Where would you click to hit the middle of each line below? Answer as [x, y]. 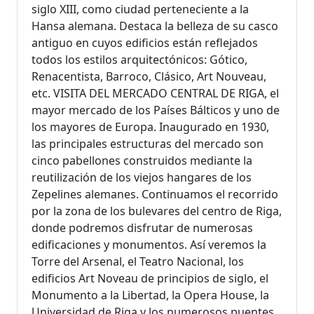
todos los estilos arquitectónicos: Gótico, [139, 60]
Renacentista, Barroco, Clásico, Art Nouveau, [149, 77]
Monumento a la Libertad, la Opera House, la [150, 295]
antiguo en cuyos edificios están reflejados [145, 43]
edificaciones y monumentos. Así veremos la [149, 245]
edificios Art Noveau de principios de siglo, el [150, 279]
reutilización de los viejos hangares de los [142, 178]
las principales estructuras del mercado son [148, 144]
